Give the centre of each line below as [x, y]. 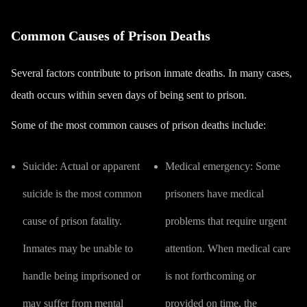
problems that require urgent [225, 221]
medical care [263, 248]
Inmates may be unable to [78, 248]
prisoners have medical [214, 194]
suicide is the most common [82, 194]
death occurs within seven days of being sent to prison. [129, 95]
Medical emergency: [209, 166]
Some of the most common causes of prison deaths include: [138, 125]
